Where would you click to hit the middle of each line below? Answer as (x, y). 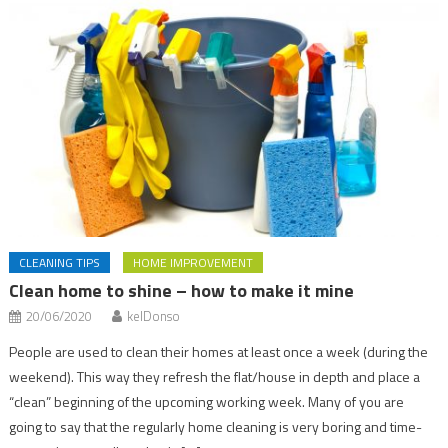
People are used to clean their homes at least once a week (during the (219, 352)
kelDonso (154, 316)
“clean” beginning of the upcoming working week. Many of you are (207, 402)
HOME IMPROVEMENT (193, 263)
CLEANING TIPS (60, 263)
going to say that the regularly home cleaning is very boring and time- (216, 427)
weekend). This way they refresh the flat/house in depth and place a (215, 377)
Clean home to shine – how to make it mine (182, 291)
